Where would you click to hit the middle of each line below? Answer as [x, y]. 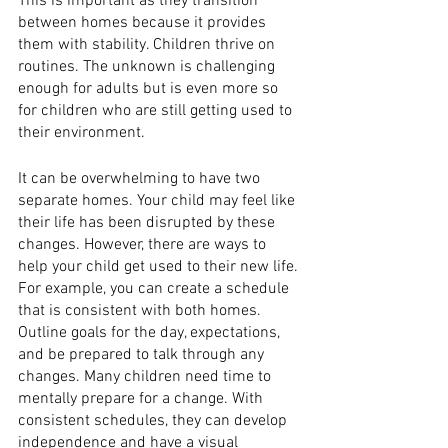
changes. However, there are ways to [144, 245]
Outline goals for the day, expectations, [151, 333]
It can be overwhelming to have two [141, 179]
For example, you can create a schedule [155, 289]
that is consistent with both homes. [141, 311]
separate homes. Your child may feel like [158, 201]
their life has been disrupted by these [148, 223]
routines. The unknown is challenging [148, 67]
